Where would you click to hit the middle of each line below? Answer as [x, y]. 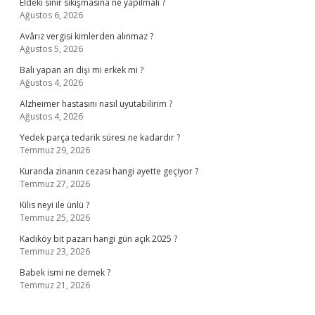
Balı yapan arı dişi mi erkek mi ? [82, 70]
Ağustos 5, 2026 [51, 49]
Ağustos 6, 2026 [51, 15]
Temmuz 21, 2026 [55, 285]
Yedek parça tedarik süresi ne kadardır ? [100, 137]
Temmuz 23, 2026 [55, 251]
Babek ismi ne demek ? [65, 272]
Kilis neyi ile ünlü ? [54, 205]
